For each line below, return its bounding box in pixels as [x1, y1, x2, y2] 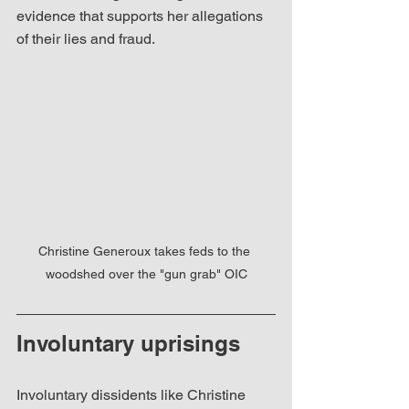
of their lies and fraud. [16, 29, 162, 47]
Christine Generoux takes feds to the [38, 244, 254, 259]
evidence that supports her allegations [16, 6, 267, 25]
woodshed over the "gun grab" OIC [45, 267, 247, 282]
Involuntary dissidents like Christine [16, 386, 249, 404]
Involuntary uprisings [16, 330, 240, 357]
